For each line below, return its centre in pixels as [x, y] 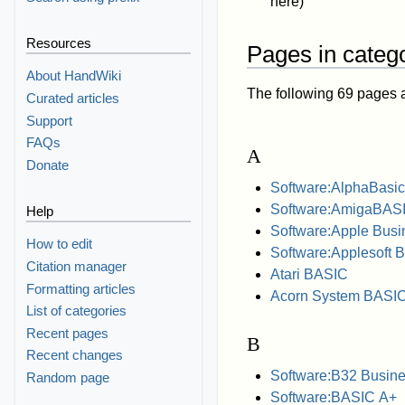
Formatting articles [81, 288]
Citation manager [77, 267]
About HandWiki [74, 76]
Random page [68, 378]
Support [50, 120]
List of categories [77, 311]
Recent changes [75, 355]
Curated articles [73, 99]
